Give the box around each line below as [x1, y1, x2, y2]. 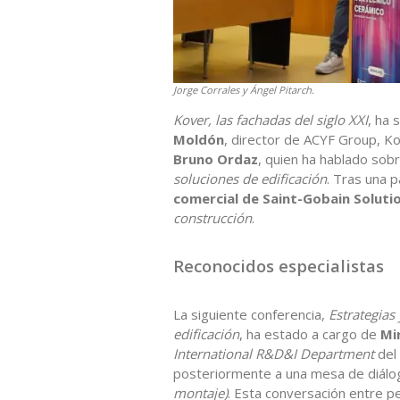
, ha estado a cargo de [239, 324, 380, 343]
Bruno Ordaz [173, 149, 258, 168]
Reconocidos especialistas [173, 254, 384, 277]
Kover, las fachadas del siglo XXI [173, 110, 368, 129]
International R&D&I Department [173, 344, 374, 362]
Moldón [173, 129, 224, 148]
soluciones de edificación [173, 169, 327, 187]
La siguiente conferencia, [173, 304, 329, 323]
